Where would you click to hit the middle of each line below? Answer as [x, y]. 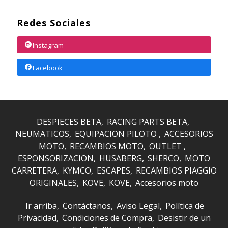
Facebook [48, 67]
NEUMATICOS [42, 134]
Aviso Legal [138, 206]
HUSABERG [121, 159]
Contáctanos [87, 206]
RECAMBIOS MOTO [107, 146]
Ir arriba [41, 206]
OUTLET [166, 146]
